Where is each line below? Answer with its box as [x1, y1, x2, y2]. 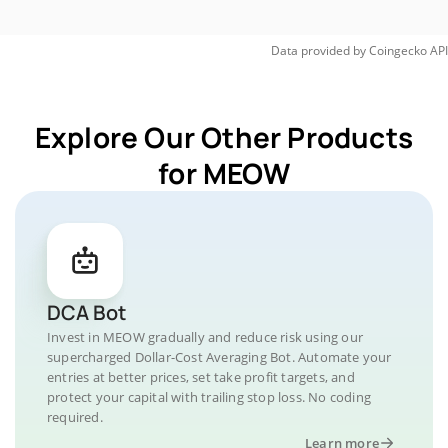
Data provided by [271, 42, 366, 59]
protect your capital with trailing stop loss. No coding [47, 388, 372, 406]
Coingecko [369, 42, 427, 59]
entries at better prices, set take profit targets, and [47, 368, 355, 386]
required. [47, 408, 103, 426]
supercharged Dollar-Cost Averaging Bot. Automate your [47, 348, 392, 366]
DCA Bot [47, 299, 126, 326]
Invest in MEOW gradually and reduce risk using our [47, 328, 364, 346]
